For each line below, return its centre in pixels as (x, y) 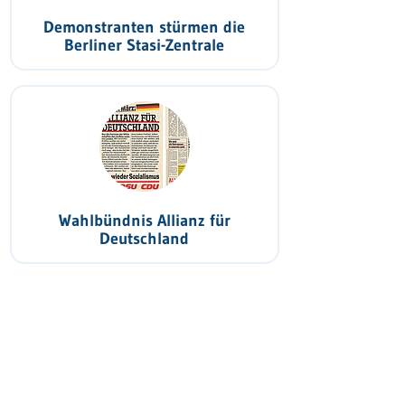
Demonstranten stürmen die (145, 27)
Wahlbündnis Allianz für (144, 221)
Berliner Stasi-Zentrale (145, 45)
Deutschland (145, 239)
